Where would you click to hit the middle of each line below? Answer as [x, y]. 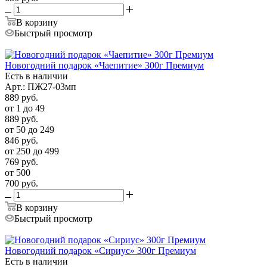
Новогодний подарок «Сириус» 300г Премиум [100, 250]
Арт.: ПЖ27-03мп [41, 86]
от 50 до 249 [30, 129]
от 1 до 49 [25, 108]
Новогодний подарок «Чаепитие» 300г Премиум [104, 65]
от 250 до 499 [32, 151]
